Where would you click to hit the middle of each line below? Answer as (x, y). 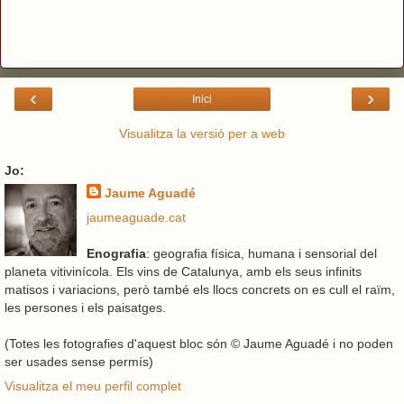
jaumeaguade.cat (136, 218)
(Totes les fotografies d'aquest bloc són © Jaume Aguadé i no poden (199, 344)
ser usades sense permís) (79, 362)
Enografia (116, 254)
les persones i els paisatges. (85, 308)
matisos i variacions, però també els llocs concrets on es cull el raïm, (200, 290)
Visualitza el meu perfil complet (93, 386)
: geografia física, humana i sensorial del (261, 254)
